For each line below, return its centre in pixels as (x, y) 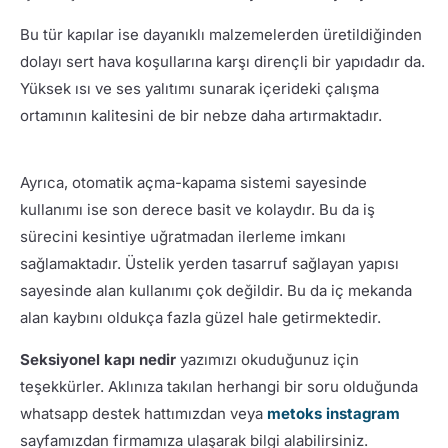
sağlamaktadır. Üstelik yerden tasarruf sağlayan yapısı (209, 263)
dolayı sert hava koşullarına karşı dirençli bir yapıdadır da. (222, 62)
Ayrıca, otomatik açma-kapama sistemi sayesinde (193, 182)
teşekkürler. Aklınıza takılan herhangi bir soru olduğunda (218, 386)
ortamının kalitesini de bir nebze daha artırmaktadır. (200, 116)
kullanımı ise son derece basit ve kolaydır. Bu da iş (197, 209)
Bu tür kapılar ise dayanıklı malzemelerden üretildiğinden (220, 35)
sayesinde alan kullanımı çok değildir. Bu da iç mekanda (215, 290)
